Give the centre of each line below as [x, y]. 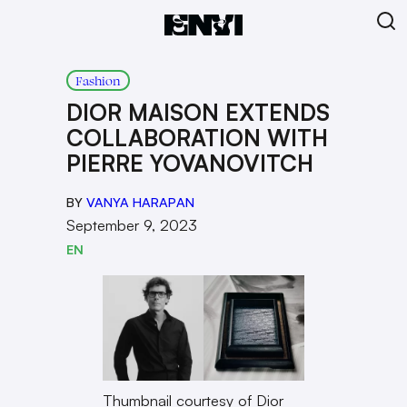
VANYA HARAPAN [140, 202]
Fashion [98, 80]
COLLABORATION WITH [197, 138]
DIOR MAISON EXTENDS [198, 112]
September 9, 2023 [131, 225]
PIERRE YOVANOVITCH [189, 163]
